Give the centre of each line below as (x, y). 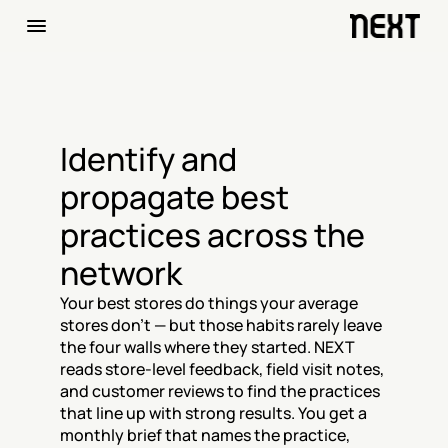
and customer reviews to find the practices (220, 391)
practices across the (212, 235)
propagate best (174, 197)
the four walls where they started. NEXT (207, 347)
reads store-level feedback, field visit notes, (222, 369)
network (121, 273)
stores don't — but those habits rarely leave (221, 325)
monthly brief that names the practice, (205, 435)
